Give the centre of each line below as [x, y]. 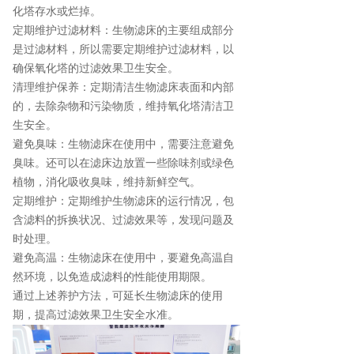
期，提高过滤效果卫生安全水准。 [96, 315]
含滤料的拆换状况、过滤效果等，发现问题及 [123, 220]
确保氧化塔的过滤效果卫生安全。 [96, 69]
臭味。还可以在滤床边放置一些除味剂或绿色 [123, 164]
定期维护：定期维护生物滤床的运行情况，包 [123, 201]
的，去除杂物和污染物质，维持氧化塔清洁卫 [123, 107]
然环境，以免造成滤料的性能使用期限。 [112, 277]
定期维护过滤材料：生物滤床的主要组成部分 [123, 31]
